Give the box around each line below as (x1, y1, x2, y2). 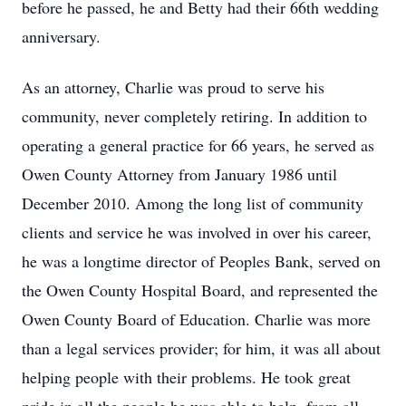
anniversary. (22, 25, 101, 47)
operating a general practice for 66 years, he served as (22, 134, 374, 156)
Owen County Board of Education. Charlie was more (22, 308, 371, 330)
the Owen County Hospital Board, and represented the (22, 279, 378, 301)
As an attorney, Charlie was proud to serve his (22, 76, 324, 98)
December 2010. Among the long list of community (22, 192, 363, 214)
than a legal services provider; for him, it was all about (22, 337, 381, 359)
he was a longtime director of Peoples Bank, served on (22, 250, 381, 272)
